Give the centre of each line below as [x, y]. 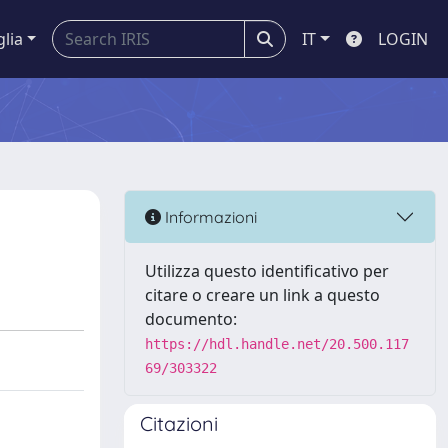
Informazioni [209, 216]
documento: [191, 319]
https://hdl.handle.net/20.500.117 [277, 344]
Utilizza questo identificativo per [267, 271]
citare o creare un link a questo [262, 295]
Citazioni [179, 423]
